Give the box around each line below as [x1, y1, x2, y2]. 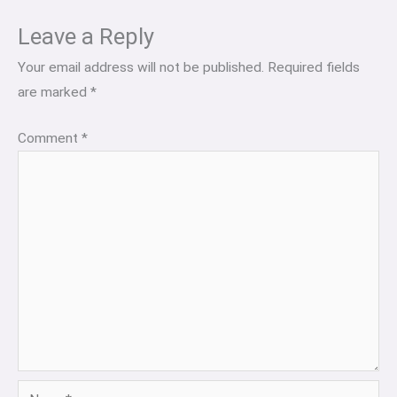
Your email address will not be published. [18, 59, 264, 76]
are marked [18, 84, 90, 101]
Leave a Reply [18, 23, 154, 51]
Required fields [268, 59, 360, 76]
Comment [18, 129, 82, 146]
